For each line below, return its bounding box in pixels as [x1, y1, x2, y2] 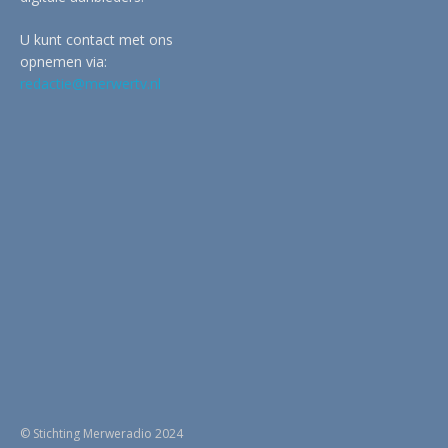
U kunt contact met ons [20, 29, 173, 49]
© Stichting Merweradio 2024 [20, 424, 183, 442]
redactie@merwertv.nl [20, 73, 161, 93]
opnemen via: [20, 51, 107, 71]
